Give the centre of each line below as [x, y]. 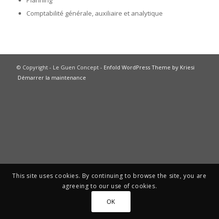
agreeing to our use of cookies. [109, 186]
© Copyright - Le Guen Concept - [60, 67]
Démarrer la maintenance [52, 77]
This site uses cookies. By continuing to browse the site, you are [109, 176]
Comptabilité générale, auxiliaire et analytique [94, 13]
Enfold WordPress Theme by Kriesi [149, 67]
